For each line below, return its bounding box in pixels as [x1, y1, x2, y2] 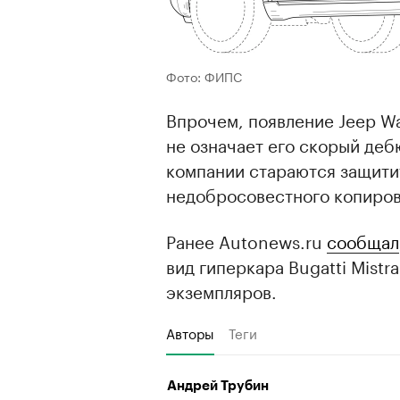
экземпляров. [166, 277, 277, 304]
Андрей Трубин [167, 379, 269, 394]
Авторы [166, 321, 214, 344]
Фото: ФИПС [166, 66, 242, 87]
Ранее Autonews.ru [166, 227, 327, 254]
